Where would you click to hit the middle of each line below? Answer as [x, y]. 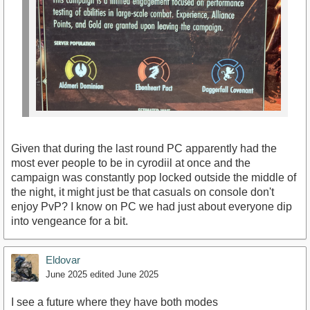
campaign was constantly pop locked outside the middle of [154, 177]
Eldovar [63, 259]
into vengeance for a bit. [70, 221]
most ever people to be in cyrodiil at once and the [131, 163]
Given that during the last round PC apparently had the [144, 148]
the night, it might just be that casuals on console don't [143, 192]
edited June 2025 [124, 274]
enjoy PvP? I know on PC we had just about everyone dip [152, 206]
